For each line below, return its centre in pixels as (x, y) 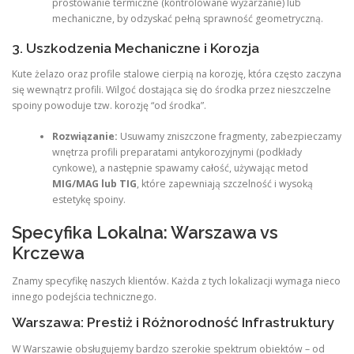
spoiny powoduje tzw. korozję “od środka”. (109, 106)
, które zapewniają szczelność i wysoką (224, 183)
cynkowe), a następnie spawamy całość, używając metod (180, 168)
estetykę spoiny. (88, 199)
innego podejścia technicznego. (84, 297)
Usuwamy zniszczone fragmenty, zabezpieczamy (229, 136)
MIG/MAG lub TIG (94, 183)
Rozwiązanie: (85, 136)
